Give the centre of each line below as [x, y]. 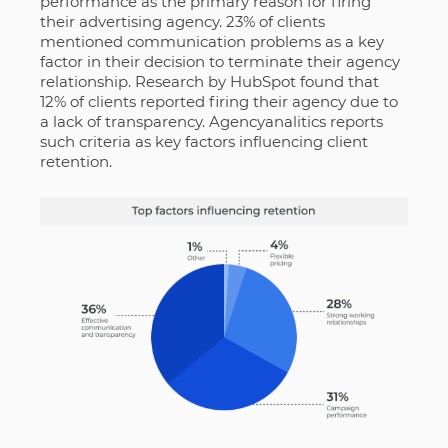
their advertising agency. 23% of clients [182, 22]
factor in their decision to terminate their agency [219, 62]
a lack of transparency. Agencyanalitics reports [211, 122]
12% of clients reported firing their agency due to [218, 102]
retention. [77, 162]
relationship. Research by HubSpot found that [209, 82]
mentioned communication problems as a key [211, 42]
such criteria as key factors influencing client [203, 142]
